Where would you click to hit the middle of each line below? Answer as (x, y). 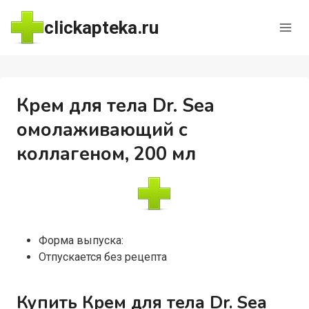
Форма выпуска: (81, 240)
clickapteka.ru (101, 27)
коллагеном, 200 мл (106, 154)
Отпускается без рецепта (102, 257)
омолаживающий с (102, 130)
